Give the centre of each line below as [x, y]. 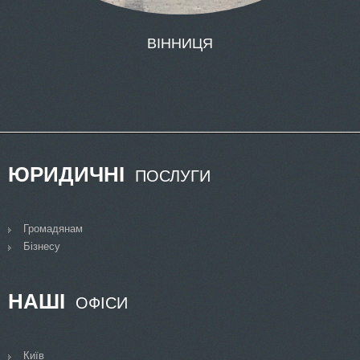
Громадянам [53, 228]
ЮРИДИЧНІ [66, 174]
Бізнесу [42, 246]
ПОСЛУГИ [170, 176]
